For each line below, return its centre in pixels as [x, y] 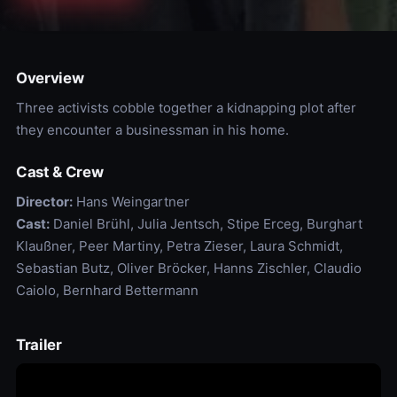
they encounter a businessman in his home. [152, 130]
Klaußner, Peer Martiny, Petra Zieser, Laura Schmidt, [179, 246]
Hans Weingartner [131, 202]
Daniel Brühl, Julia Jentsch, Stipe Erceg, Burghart [206, 224]
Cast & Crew [59, 172]
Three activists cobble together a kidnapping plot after [186, 108]
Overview [50, 78]
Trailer [39, 345]
